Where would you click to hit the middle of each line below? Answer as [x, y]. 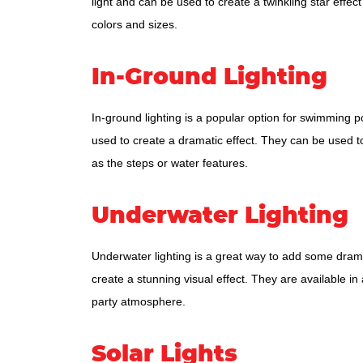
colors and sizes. [134, 24]
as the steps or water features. [169, 163]
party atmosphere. [138, 301]
